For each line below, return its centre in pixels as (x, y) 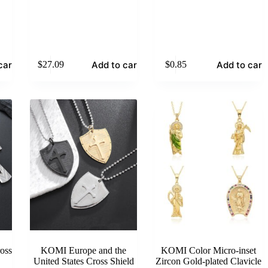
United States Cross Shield (83, 261)
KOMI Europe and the (83, 250)
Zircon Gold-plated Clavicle (208, 261)
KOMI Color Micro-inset (208, 250)
